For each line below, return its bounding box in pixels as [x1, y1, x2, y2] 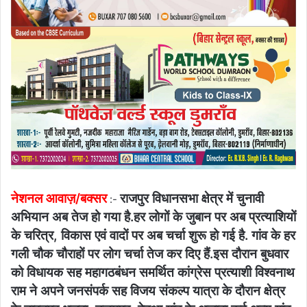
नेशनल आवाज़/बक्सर [11, 191, 107, 207]
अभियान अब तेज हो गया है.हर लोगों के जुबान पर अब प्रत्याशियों [11, 209, 296, 225]
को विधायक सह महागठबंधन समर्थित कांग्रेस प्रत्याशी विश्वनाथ [11, 265, 295, 281]
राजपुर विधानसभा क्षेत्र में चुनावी [120, 191, 264, 207]
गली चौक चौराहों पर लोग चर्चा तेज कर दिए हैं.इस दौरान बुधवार [11, 246, 288, 262]
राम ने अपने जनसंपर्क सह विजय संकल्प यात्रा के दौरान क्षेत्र [11, 283, 285, 299]
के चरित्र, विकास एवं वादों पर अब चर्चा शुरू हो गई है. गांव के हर [11, 228, 295, 244]
